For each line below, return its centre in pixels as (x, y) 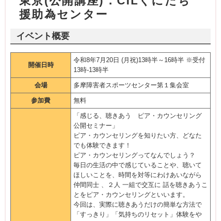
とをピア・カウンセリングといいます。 (131, 195)
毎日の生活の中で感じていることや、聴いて (138, 165)
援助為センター (64, 14)
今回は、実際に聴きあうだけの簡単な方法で (138, 204)
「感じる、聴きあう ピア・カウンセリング (138, 116)
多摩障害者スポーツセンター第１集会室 (134, 85)
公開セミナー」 (96, 126)
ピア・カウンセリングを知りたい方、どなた (138, 135)
